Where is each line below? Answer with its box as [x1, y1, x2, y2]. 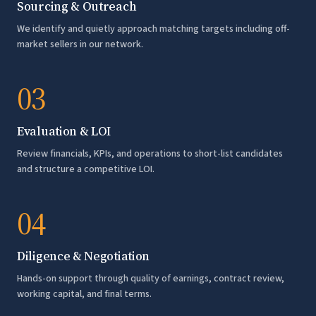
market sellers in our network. [17, 37, 143, 51]
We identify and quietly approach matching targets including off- [17, 22, 290, 36]
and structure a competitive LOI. [17, 162, 154, 176]
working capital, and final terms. [17, 287, 152, 301]
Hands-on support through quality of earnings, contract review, [17, 272, 284, 286]
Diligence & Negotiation [17, 248, 150, 265]
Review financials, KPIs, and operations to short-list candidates [17, 147, 283, 161]
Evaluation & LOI [17, 123, 111, 140]
